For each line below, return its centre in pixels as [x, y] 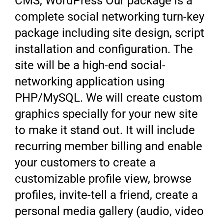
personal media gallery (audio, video [110, 211]
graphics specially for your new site [107, 114]
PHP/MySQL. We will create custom [109, 98]
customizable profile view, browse [103, 179]
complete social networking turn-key [110, 17]
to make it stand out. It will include [105, 130]
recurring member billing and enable [109, 147]
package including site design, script [110, 33]
